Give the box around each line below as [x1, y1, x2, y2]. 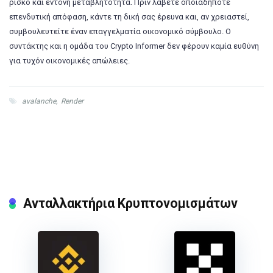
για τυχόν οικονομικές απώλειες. [9, 55, 130, 65]
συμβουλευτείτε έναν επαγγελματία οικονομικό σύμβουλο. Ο [9, 26, 231, 36]
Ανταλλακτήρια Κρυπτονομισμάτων [23, 196, 238, 211]
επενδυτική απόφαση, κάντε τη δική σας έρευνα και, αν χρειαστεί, [9, 12, 249, 21]
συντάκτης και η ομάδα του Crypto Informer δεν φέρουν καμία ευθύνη [9, 41, 259, 51]
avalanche [22, 96, 56, 105]
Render [61, 96, 83, 105]
